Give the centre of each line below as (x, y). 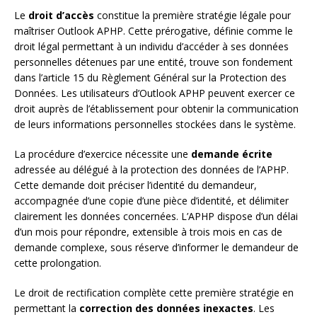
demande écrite (232, 154)
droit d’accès (61, 15)
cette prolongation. (58, 263)
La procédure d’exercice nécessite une (103, 154)
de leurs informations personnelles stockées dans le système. (155, 124)
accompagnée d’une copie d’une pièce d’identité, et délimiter (151, 200)
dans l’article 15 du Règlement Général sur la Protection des (150, 77)
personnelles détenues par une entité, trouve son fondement (154, 62)
